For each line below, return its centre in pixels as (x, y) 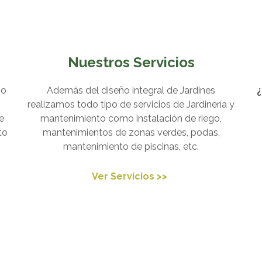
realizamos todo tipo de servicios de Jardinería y (131, 104)
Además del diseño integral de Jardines (131, 90)
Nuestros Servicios (131, 62)
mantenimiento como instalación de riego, (131, 118)
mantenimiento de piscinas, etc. (131, 146)
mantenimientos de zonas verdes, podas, (131, 132)
